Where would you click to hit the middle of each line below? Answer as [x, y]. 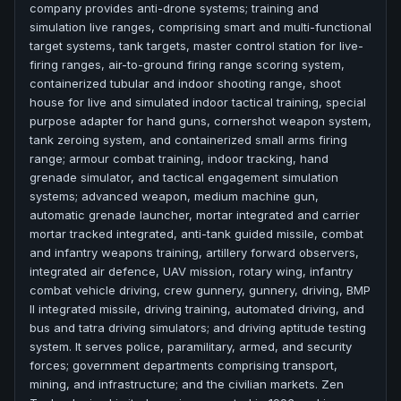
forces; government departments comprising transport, [183, 365]
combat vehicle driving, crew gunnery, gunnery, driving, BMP [200, 290]
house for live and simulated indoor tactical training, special [198, 102]
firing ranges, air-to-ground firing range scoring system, [187, 64]
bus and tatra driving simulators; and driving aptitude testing [198, 328]
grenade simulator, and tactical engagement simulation [184, 177]
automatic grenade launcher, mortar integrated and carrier [195, 215]
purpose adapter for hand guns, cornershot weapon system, [200, 121]
